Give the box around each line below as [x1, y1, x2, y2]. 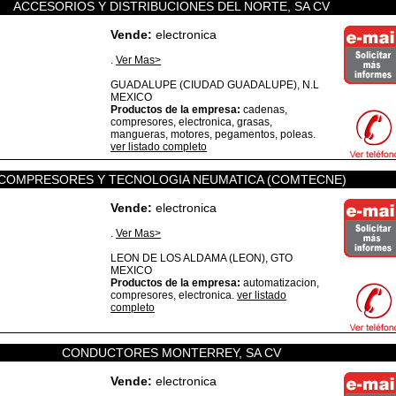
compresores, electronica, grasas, [110, 116, 272, 128]
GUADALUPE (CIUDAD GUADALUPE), [110, 79, 302, 91]
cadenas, [240, 103, 287, 116]
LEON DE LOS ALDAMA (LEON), [110, 252, 270, 264]
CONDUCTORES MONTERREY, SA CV [62, 346, 281, 360]
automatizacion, [240, 277, 319, 289]
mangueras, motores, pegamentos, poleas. [110, 128, 316, 141]
